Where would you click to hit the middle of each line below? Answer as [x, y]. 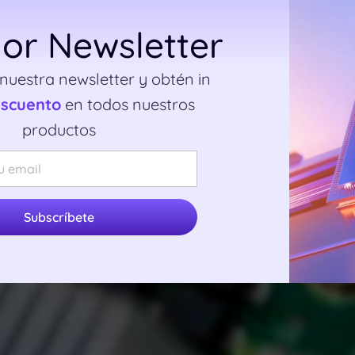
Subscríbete [59, 217]
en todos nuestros [128, 104]
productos [59, 130]
